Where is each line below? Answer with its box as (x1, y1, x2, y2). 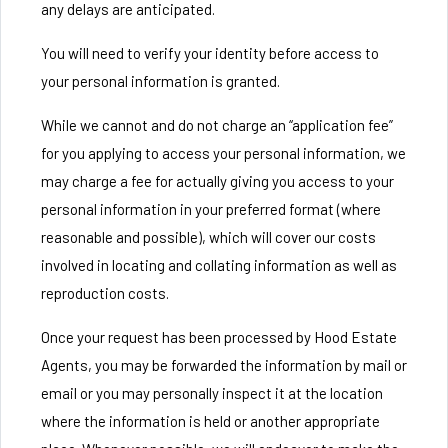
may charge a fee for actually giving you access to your (41, 172, 394, 190)
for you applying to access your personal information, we (41, 144, 406, 162)
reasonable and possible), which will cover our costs (41, 228, 376, 246)
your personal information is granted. (41, 72, 280, 90)
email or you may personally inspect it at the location (41, 384, 383, 402)
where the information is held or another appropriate (41, 412, 380, 430)
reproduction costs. (41, 284, 169, 302)
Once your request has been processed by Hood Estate (41, 328, 397, 346)
